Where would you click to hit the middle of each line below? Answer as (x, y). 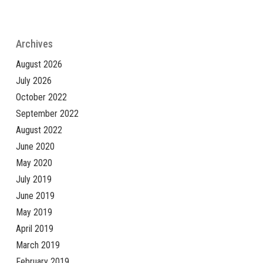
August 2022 (39, 130)
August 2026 (39, 64)
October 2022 (41, 97)
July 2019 (33, 179)
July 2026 (33, 80)
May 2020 (34, 163)
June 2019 (35, 195)
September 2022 (47, 113)
